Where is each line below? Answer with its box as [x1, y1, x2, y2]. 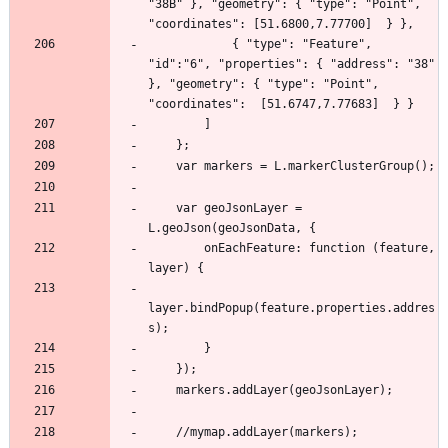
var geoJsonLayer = [148, 201, 176, 216]
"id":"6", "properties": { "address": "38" [148, 57, 435, 72]
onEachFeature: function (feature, [148, 241, 204, 256]
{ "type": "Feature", [148, 37, 232, 52]
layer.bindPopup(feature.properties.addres [148, 301, 435, 316]
